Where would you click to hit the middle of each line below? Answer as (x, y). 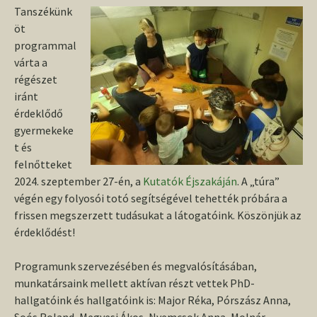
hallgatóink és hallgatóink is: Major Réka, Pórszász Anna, (152, 300)
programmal (45, 45)
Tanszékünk (43, 11)
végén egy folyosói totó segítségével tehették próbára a (151, 198)
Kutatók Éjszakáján (190, 181)
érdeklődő (39, 113)
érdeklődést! (45, 232)
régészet (36, 79)
